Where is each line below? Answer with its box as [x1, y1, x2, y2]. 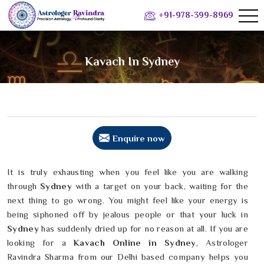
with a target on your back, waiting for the [75, 181, 248, 192]
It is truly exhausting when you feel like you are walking [7, 167, 248, 177]
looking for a [7, 237, 74, 248]
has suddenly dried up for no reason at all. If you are [38, 223, 248, 234]
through [7, 181, 41, 192]
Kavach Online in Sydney [74, 237, 196, 248]
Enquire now [113, 133, 165, 143]
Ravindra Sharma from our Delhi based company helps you [7, 252, 248, 262]
